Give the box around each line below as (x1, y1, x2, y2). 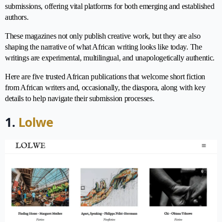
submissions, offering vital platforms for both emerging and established (5, 2, 215, 10)
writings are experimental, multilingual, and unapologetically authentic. (5, 54, 215, 62)
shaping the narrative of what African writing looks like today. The (5, 43, 202, 51)
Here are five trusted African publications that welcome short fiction (5, 72, 205, 81)
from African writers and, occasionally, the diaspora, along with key (5, 83, 206, 92)
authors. (5, 13, 29, 21)
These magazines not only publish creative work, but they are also (5, 32, 201, 40)
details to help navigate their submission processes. (5, 94, 155, 103)
